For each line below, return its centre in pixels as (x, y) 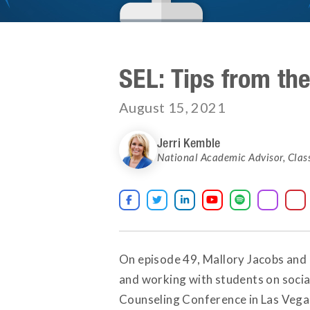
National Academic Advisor (220, 157)
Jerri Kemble (189, 143)
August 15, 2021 (172, 107)
